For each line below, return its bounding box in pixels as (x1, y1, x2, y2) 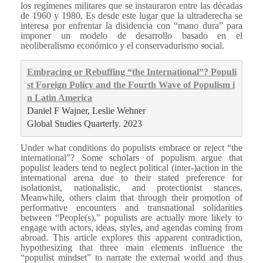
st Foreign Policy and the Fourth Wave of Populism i (26, 80, 235, 90)
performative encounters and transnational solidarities (21, 202, 242, 213)
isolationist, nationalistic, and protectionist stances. (21, 182, 242, 193)
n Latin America (26, 93, 92, 103)
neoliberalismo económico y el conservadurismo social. (21, 40, 224, 50)
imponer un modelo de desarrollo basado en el (21, 30, 242, 41)
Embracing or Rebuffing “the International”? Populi (26, 67, 237, 77)
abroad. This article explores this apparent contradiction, (21, 232, 242, 242)
